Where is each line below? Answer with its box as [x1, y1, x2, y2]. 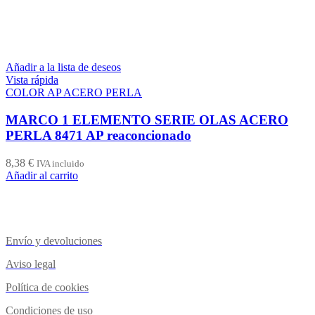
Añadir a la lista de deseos [6, 61, 121, 74]
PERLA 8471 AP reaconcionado [6, 127, 191, 143]
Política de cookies [6, 281, 89, 293]
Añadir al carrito [6, 169, 78, 181]
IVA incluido [37, 157, 84, 169]
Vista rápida [6, 74, 58, 86]
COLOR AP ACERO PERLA [6, 86, 142, 99]
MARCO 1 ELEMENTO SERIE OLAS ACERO [6, 112, 288, 127]
